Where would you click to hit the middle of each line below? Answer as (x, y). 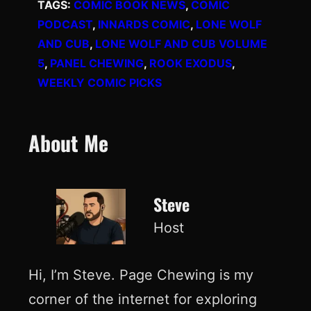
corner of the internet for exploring (142, 299)
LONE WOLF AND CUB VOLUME (181, 44)
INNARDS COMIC (144, 25)
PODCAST (65, 25)
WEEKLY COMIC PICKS (100, 83)
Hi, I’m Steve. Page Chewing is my (141, 275)
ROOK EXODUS (191, 64)
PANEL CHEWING (97, 64)
